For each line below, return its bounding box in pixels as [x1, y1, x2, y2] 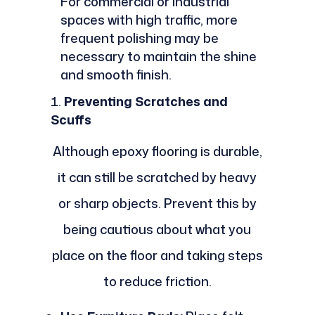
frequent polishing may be [60, 28, 219, 47]
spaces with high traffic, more [60, 10, 238, 29]
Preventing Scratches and [63, 91, 228, 110]
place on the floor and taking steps [51, 245, 263, 264]
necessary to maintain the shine [60, 46, 257, 65]
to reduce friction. [103, 271, 212, 290]
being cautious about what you [63, 219, 252, 238]
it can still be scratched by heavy [58, 167, 257, 186]
